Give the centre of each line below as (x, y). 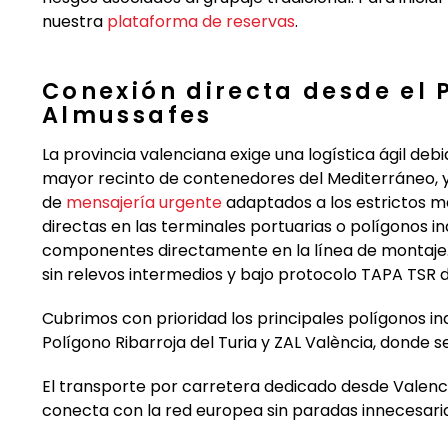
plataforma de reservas (201, 21)
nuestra (74, 21)
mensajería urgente (144, 202)
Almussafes (127, 114)
